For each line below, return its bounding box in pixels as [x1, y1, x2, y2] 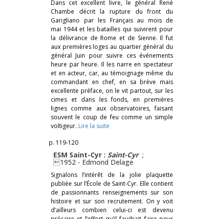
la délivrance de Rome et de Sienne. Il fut [51, 33, 173, 42]
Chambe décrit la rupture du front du [51, 7, 173, 16]
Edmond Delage [82, 157, 133, 167]
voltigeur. [51, 121, 78, 130]
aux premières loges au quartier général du [51, 42, 173, 51]
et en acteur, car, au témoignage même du [51, 68, 173, 77]
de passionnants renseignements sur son [51, 188, 173, 197]
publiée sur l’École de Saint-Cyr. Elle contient [51, 179, 173, 188]
